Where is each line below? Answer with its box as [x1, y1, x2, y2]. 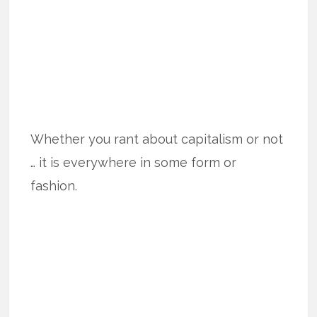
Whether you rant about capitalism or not [30, 131, 284, 146]
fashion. [30, 178, 78, 193]
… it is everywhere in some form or [30, 154, 237, 170]
